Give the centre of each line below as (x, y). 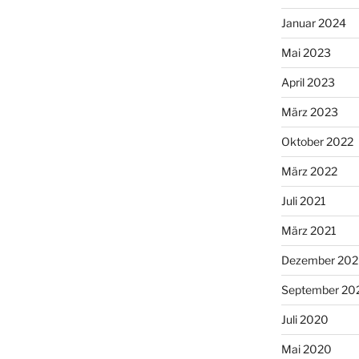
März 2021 (309, 231)
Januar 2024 (313, 23)
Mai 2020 (306, 349)
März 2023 (309, 112)
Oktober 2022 (317, 142)
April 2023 (308, 83)
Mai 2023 (306, 53)
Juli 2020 (305, 320)
